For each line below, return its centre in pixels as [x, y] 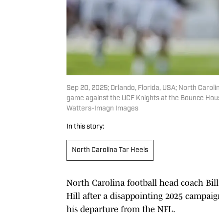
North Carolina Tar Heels [110, 150]
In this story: [85, 127]
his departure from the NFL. [121, 209]
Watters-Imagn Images [102, 109]
